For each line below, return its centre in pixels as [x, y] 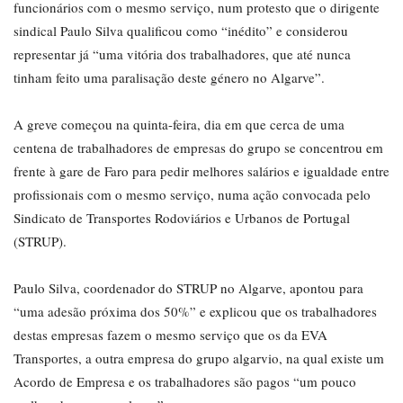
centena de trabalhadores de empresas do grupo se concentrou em [198, 148]
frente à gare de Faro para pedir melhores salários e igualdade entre [201, 171]
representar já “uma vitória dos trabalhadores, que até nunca [182, 54]
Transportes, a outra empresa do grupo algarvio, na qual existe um [199, 358]
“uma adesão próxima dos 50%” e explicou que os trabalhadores [195, 312]
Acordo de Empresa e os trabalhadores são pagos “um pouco [185, 382]
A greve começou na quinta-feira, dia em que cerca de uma [179, 125]
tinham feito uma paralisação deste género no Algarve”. [169, 78]
